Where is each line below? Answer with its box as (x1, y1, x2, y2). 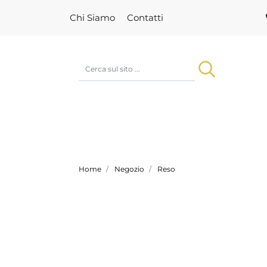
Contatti (127, 12, 163, 23)
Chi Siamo (70, 12, 115, 23)
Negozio (114, 164, 144, 174)
